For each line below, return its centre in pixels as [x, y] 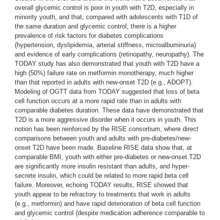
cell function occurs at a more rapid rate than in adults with [98, 101]
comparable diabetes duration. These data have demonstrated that [109, 110]
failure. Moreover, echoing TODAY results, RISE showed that [101, 185]
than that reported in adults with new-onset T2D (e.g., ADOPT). [104, 82]
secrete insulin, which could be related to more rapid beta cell [102, 176]
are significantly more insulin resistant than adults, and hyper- [102, 166]
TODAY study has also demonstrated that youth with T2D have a [107, 64]
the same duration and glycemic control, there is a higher [96, 26]
